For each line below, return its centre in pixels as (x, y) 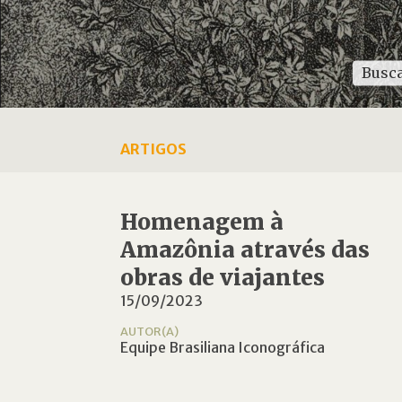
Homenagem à (202, 222)
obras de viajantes (223, 278)
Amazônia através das (245, 250)
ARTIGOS (154, 149)
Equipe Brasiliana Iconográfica (223, 347)
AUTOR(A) (150, 331)
